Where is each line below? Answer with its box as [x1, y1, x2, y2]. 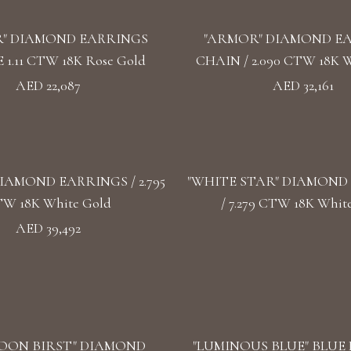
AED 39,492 [15, 219, 81, 237]
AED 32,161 [273, 77, 334, 94]
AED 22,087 [15, 77, 81, 94]
